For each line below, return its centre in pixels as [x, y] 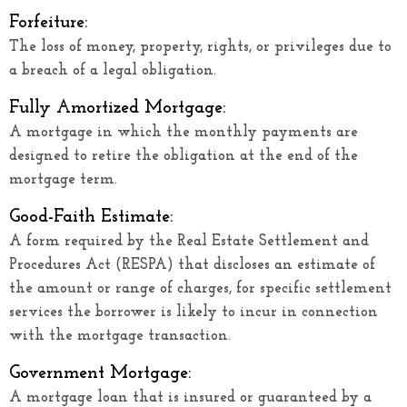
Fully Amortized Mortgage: [117, 108]
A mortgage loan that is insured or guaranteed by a [190, 397]
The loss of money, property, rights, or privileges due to [200, 46]
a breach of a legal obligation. [113, 70]
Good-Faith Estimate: [91, 217]
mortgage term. [63, 179]
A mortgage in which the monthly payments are [184, 132]
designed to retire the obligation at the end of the [184, 155]
